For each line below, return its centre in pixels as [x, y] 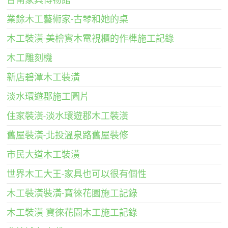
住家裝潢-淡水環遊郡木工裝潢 [68, 116]
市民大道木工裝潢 [44, 154]
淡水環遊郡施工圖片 [48, 96]
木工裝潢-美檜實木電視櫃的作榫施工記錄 [91, 38]
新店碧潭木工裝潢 [44, 77]
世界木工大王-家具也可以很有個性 [77, 174]
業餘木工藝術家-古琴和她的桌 [68, 19]
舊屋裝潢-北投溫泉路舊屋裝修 [68, 135]
